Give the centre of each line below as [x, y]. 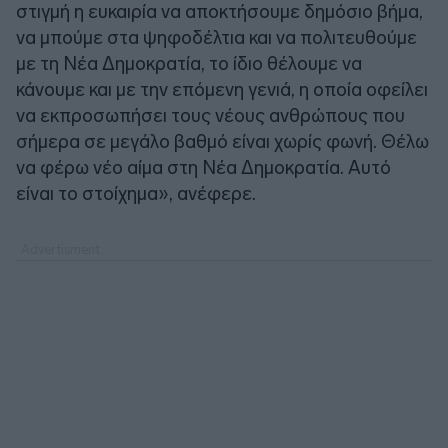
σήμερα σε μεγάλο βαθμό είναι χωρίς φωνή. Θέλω [222, 141]
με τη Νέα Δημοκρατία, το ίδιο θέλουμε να [189, 63]
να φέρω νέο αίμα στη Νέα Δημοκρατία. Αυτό [203, 167]
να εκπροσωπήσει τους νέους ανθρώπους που [210, 115]
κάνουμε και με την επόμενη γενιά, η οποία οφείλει [222, 89]
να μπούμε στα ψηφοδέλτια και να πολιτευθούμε [216, 37]
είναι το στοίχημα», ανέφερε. [136, 193]
